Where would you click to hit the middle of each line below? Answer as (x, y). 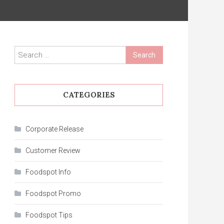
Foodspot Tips (49, 215)
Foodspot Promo (53, 194)
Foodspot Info (48, 172)
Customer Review (53, 151)
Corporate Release (54, 129)
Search (137, 52)
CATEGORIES (89, 95)
